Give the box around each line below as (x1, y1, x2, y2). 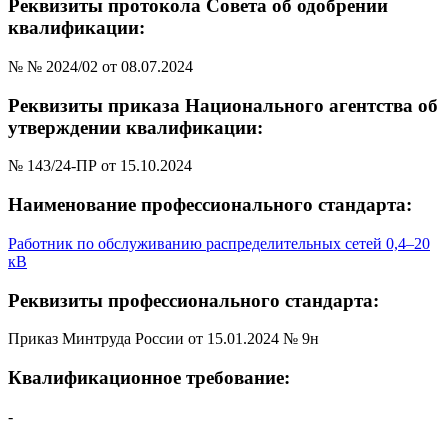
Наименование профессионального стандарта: (8, 194, 412, 216)
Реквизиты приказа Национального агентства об (8, 94, 438, 116)
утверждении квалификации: (8, 116, 263, 138)
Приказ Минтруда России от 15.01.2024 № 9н (8, 330, 319, 348)
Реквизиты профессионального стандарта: (8, 289, 379, 311)
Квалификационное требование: (8, 366, 290, 388)
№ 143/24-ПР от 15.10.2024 (8, 157, 192, 175)
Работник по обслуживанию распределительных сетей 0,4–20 (8, 234, 430, 252)
